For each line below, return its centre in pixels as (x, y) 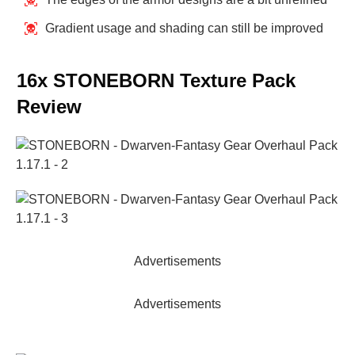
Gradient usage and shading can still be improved (184, 29)
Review (49, 107)
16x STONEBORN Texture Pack (156, 81)
